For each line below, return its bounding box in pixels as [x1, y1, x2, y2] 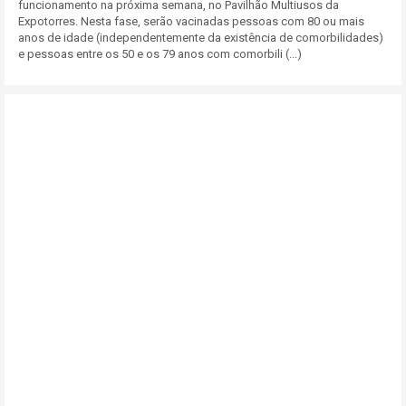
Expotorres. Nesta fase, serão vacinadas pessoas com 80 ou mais [18, 14, 364, 28]
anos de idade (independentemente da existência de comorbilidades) [18, 31, 383, 44]
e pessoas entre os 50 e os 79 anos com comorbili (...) [18, 47, 302, 61]
